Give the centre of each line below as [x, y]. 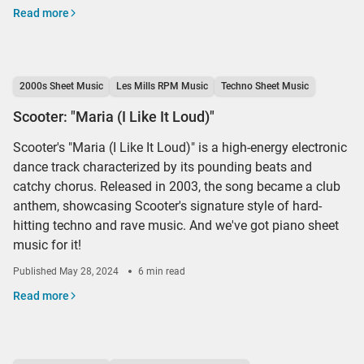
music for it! [47, 245]
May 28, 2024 [89, 271]
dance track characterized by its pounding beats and [162, 167]
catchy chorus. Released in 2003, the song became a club [177, 186]
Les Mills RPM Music [162, 86]
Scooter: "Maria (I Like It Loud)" [114, 117]
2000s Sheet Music [61, 86]
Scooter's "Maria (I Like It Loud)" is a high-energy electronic [180, 147]
